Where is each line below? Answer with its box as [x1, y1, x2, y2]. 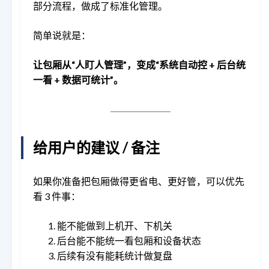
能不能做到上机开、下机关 [57, 219, 172, 231]
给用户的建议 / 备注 [33, 138, 160, 156]
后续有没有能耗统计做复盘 [57, 249, 172, 261]
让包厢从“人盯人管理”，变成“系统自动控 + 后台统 [33, 58, 246, 70]
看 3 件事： [33, 190, 80, 202]
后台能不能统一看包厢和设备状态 [57, 234, 201, 246]
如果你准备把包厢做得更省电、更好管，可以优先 [33, 175, 244, 187]
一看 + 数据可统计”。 [33, 73, 123, 85]
